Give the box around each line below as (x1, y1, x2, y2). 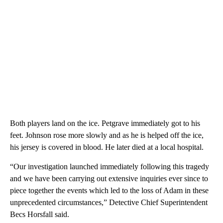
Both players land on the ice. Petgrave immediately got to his (10, 118, 200, 127)
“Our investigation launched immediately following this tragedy (10, 162, 209, 171)
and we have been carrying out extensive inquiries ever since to (10, 174, 208, 183)
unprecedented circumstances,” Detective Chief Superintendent (10, 198, 208, 207)
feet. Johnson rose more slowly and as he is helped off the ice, (10, 130, 204, 139)
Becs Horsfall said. (10, 210, 69, 219)
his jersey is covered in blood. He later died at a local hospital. (10, 142, 204, 151)
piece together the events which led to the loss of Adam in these (10, 186, 209, 195)
